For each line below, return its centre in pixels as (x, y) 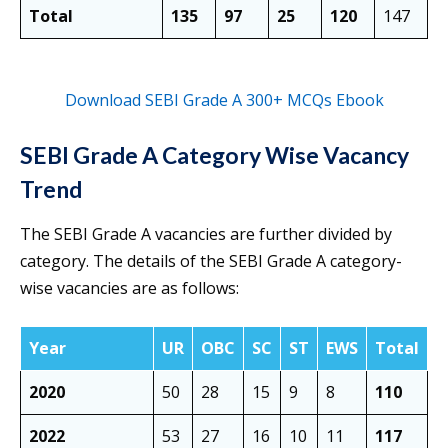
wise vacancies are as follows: (129, 288)
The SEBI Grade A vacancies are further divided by (206, 234)
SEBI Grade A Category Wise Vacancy (214, 155)
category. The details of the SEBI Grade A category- (211, 261)
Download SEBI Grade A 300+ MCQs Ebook (224, 100)
